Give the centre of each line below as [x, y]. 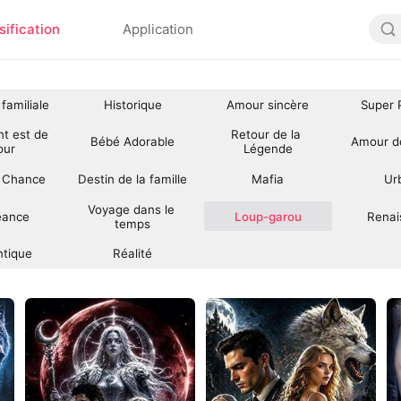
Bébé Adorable [133, 142]
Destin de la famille [133, 179]
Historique [132, 104]
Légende [268, 149]
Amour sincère [268, 104]
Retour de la [268, 135]
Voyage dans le [132, 209]
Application [158, 30]
